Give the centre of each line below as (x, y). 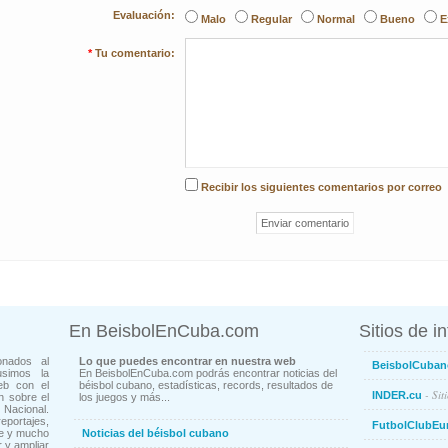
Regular (271, 19)
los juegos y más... (124, 397)
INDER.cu (397, 395)
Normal (336, 19)
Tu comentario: (135, 53)
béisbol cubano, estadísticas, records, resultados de (206, 385)
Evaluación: (144, 15)
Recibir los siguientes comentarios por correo (321, 187)
